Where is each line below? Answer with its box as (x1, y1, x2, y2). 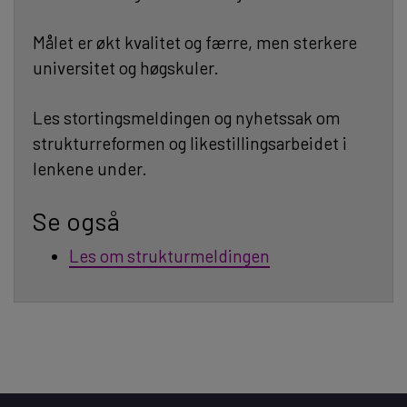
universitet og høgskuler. (33, 56, 219, 78)
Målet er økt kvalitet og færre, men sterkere (33, 31, 357, 53)
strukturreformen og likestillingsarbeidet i (33, 132, 347, 154)
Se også (33, 204, 120, 236)
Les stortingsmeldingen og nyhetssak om (33, 106, 340, 128)
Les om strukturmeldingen (69, 244, 270, 266)
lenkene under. (33, 157, 147, 179)
